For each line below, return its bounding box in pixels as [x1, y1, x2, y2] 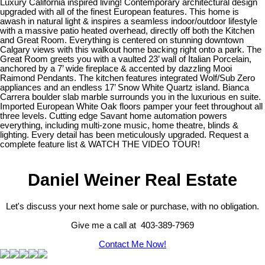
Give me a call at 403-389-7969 [71, 221, 194, 231]
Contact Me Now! [99, 240, 166, 250]
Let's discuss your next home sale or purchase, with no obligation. [6, 202, 259, 212]
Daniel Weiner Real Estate [28, 170, 237, 190]
